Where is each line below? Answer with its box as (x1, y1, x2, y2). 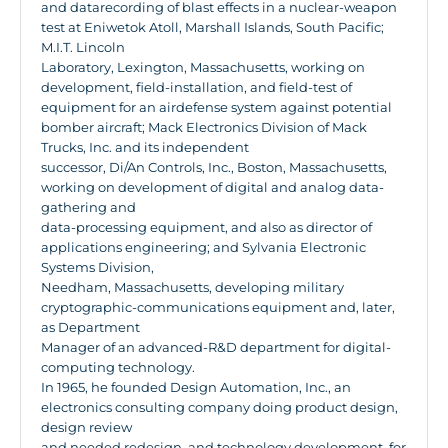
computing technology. (41, 359, 195, 375)
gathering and (41, 199, 136, 215)
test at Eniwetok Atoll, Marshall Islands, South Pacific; (41, 19, 384, 35)
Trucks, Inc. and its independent (41, 139, 249, 155)
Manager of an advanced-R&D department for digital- (41, 339, 391, 355)
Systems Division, (41, 259, 154, 275)
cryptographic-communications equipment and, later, (41, 299, 395, 315)
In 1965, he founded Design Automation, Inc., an (41, 379, 351, 395)
